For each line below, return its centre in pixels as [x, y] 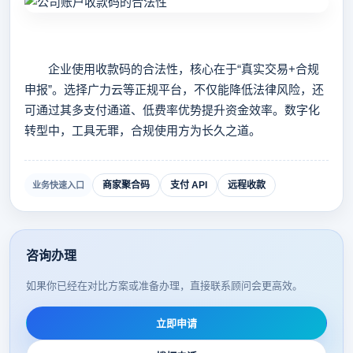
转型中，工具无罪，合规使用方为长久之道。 [143, 130]
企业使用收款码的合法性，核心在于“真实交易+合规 [172, 69]
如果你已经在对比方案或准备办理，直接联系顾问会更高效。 [164, 286]
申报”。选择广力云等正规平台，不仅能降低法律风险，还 [174, 89]
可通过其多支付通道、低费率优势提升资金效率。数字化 [172, 110]
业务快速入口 [58, 185]
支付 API [189, 185]
